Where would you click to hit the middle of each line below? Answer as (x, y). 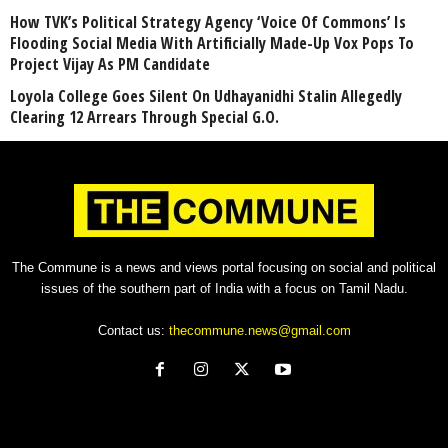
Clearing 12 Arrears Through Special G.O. (144, 116)
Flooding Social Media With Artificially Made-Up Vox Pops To (212, 42)
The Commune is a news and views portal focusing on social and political (224, 267)
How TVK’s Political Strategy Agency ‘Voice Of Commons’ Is (208, 21)
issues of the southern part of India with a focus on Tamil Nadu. (224, 288)
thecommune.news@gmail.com (259, 330)
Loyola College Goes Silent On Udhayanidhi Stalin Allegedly (206, 95)
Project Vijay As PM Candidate (110, 63)
